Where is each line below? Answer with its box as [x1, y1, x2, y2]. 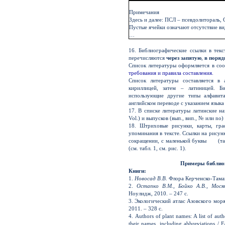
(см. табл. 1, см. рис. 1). [129, 145, 186, 151]
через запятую [166, 54, 201, 61]
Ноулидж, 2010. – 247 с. [129, 190, 188, 196]
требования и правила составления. [129, 69, 213, 76]
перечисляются [129, 54, 166, 61]
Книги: [129, 167, 146, 174]
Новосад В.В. [135, 175, 167, 181]
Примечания [129, 9, 159, 15]
